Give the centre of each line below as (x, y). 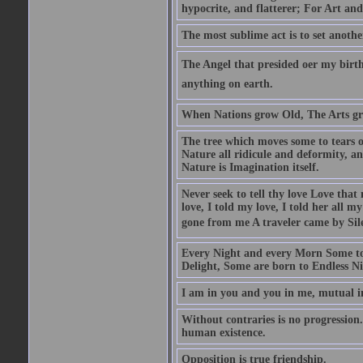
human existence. (223, 333)
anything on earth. (227, 84)
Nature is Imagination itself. (250, 167)
